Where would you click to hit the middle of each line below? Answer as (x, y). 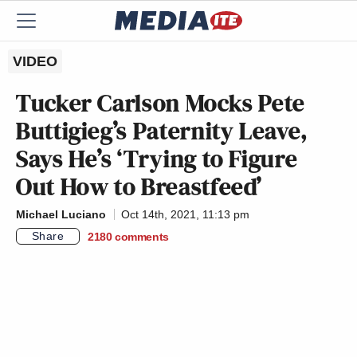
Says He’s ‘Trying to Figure (157, 159)
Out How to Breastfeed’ (139, 186)
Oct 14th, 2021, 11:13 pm (185, 214)
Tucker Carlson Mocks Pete (161, 103)
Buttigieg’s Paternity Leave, (162, 131)
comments (142, 236)
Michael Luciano (61, 214)
